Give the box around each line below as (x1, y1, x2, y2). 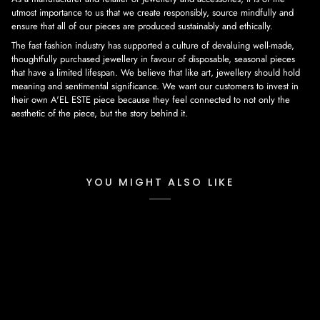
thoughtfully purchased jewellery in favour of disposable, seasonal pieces (11, 51, 295, 66)
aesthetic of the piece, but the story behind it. (11, 106, 188, 120)
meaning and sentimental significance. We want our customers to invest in (11, 79, 299, 93)
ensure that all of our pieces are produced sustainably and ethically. (11, 19, 273, 33)
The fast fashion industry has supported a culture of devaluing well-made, (11, 38, 294, 52)
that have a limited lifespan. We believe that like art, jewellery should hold (11, 65, 300, 79)
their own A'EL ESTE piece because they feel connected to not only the (11, 92, 290, 106)
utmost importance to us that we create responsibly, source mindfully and (11, 5, 294, 19)
